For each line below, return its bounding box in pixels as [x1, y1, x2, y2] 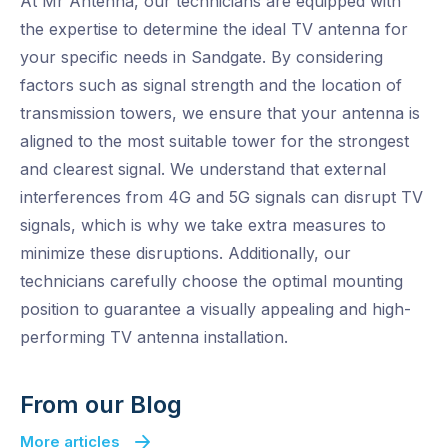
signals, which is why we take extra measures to [20, 215, 386, 236]
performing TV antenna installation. [20, 327, 288, 348]
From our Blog [20, 390, 182, 420]
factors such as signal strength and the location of [20, 75, 402, 96]
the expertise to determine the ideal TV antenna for [20, 19, 408, 40]
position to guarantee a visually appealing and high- [20, 299, 411, 320]
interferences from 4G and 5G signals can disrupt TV [20, 187, 423, 208]
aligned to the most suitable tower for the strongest [20, 131, 409, 152]
